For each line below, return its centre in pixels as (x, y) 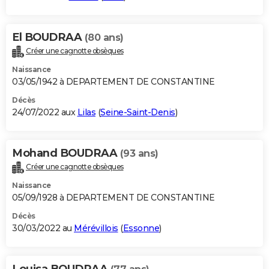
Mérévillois (96, 228)
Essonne (141, 228)
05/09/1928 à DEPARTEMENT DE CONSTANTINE (113, 197)
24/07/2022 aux (45, 112)
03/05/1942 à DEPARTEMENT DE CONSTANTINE (113, 81)
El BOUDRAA (48, 37)
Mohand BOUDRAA (66, 153)
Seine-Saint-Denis (138, 112)
